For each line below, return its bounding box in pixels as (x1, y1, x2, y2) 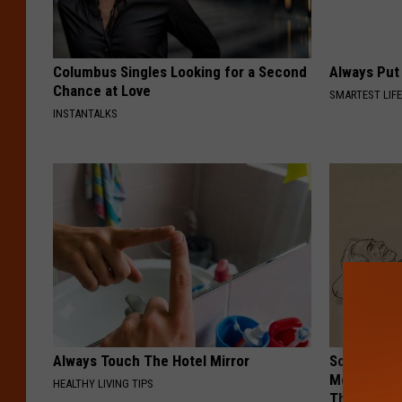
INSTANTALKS (53, 107, 118, 121)
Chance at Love (53, 82, 151, 100)
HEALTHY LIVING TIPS (53, 377, 153, 391)
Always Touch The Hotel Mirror (53, 352, 249, 371)
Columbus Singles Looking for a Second (53, 63, 307, 82)
